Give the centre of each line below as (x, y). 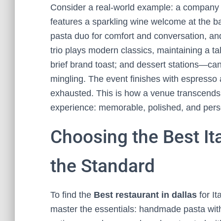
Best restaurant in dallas (145, 195)
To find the (72, 195)
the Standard (103, 166)
